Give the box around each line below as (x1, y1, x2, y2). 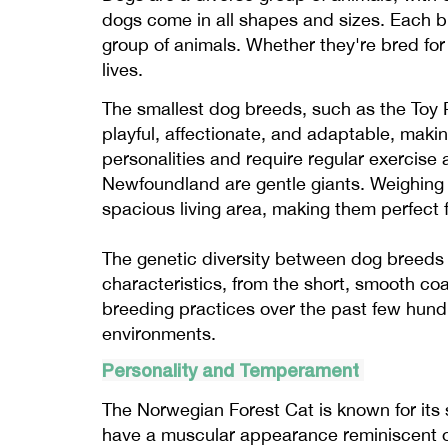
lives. (102, 59, 143, 81)
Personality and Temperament (102, 359, 364, 382)
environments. (102, 323, 216, 345)
